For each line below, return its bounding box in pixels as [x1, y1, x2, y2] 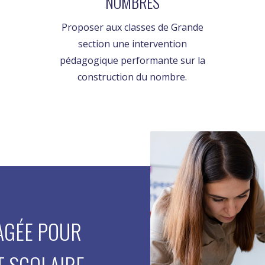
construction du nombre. [77, 70, 188, 84]
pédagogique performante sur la [59, 54, 205, 67]
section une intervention [77, 37, 187, 51]
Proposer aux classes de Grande [61, 21, 203, 34]
